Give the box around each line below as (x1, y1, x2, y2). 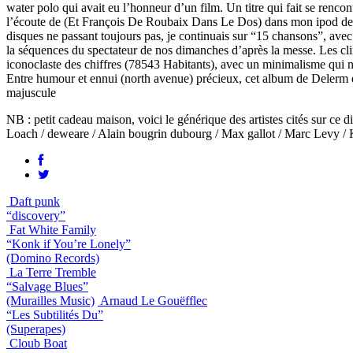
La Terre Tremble (9, 265, 96, 279)
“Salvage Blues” (6, 279, 88, 293)
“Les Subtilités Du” (6, 307, 103, 321)
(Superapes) (6, 321, 65, 336)
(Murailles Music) (6, 293, 95, 307)
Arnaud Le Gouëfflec (100, 293, 207, 307)
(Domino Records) (6, 251, 99, 265)
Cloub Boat (9, 336, 67, 350)
